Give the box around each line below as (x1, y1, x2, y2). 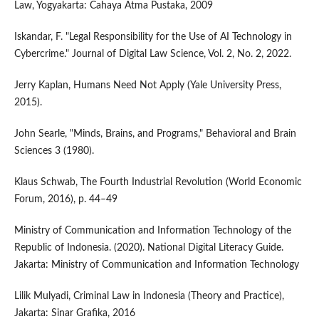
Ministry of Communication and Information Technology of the (14, 225, 291, 236)
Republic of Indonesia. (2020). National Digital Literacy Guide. (14, 242, 283, 253)
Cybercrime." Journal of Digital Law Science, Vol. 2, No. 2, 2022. (14, 48, 291, 59)
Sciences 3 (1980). (14, 145, 94, 156)
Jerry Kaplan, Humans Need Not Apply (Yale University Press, (14, 80, 281, 90)
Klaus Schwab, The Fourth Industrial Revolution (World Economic (14, 177, 302, 187)
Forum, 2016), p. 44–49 (14, 194, 117, 204)
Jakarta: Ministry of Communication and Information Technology (14, 259, 299, 270)
